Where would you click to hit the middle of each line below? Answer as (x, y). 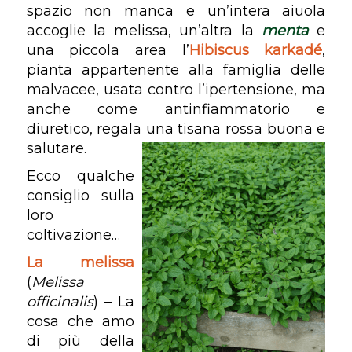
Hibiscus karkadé (256, 50)
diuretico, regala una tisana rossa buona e (176, 128)
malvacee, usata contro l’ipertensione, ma (176, 89)
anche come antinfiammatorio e (176, 109)
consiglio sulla (81, 195)
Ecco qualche (81, 176)
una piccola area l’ (108, 50)
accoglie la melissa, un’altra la (140, 30)
